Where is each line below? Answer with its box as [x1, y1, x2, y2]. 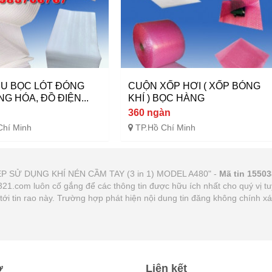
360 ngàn [127, 107, 171, 118]
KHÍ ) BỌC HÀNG [127, 93, 205, 104]
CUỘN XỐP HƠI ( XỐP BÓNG [127, 81, 260, 92]
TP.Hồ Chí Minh [135, 123, 195, 133]
